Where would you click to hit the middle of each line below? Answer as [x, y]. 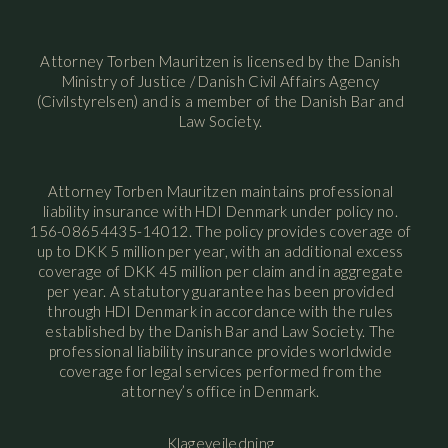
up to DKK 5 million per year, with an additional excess [220, 251]
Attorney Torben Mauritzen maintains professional [220, 191]
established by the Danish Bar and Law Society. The [220, 331]
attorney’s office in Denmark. [220, 391]
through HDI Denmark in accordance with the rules [220, 311]
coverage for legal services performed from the [220, 371]
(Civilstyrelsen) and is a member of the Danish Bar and [220, 101]
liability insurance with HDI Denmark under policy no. [220, 211]
